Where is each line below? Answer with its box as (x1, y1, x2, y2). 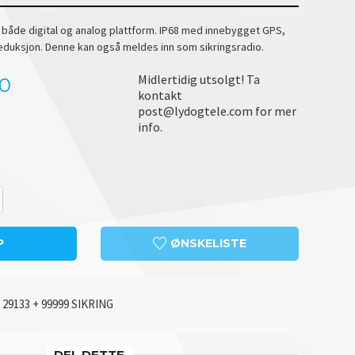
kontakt (137, 86, 182, 103)
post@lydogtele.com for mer (137, 102, 296, 119)
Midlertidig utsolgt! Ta (137, 71, 260, 87)
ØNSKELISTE (167, 235, 246, 250)
